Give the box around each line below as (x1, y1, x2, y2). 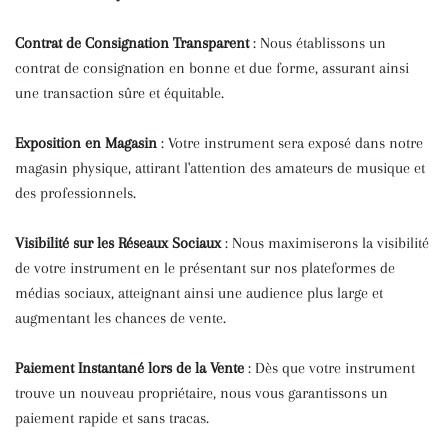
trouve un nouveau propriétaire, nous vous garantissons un (15, 384, 388, 402)
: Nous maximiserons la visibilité (221, 234, 429, 252)
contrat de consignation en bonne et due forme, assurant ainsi (15, 59, 409, 77)
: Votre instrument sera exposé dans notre (157, 134, 423, 152)
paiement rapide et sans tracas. (15, 409, 209, 427)
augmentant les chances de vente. (15, 309, 226, 327)
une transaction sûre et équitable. (15, 84, 224, 102)
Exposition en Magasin (15, 134, 157, 152)
